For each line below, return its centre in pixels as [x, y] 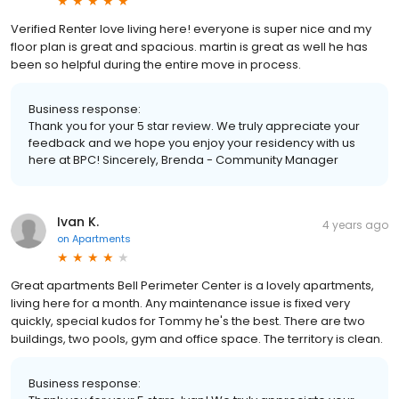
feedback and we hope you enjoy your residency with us [192, 143]
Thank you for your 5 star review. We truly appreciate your [194, 126]
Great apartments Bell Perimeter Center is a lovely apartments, [192, 286]
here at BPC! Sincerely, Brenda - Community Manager [183, 160]
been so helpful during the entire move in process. [156, 65]
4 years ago [355, 225]
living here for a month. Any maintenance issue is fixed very [180, 304]
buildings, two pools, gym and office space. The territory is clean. [197, 339]
